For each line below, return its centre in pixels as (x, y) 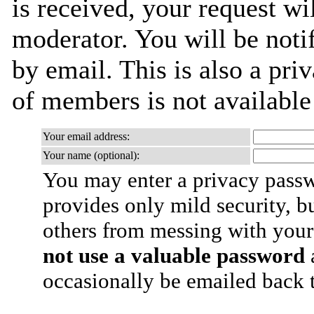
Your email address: (86, 136)
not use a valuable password (174, 255)
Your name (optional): (91, 155)
